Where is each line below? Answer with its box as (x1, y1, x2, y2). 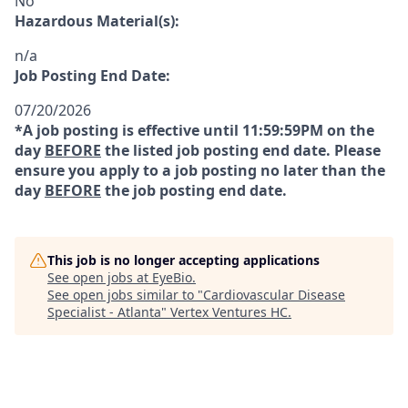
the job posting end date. (101, 180, 287, 200)
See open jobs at (47, 269, 152, 286)
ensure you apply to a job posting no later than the (15, 160, 385, 180)
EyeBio (152, 269, 192, 286)
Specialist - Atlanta (47, 303, 161, 321)
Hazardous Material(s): (15, 11, 179, 31)
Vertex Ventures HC (170, 303, 288, 321)
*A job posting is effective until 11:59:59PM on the (15, 120, 374, 140)
